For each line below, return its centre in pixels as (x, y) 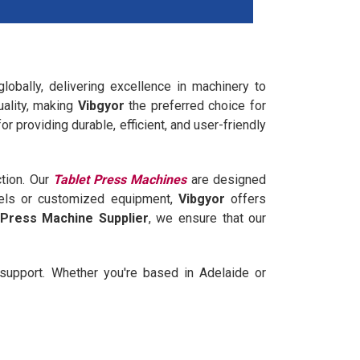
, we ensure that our (207, 218)
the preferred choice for (195, 105)
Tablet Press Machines (120, 179)
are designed (227, 179)
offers (245, 198)
